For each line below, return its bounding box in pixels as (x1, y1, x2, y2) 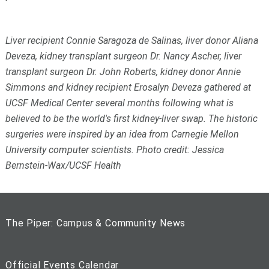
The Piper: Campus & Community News (5, 217, 186, 229)
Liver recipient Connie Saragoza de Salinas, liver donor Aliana (5, 35, 258, 47)
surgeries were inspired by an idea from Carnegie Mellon (5, 128, 239, 141)
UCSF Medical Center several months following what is (5, 97, 234, 109)
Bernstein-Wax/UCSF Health (5, 160, 121, 172)
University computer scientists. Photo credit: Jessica (5, 144, 224, 156)
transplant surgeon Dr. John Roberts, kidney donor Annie (5, 66, 241, 78)
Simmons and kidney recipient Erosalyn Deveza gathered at (5, 82, 251, 94)
